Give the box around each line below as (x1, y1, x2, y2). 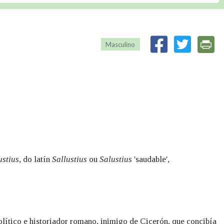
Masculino (105, 40, 135, 48)
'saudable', (132, 154, 169, 164)
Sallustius (52, 154, 87, 164)
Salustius (99, 154, 132, 164)
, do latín (19, 154, 52, 164)
